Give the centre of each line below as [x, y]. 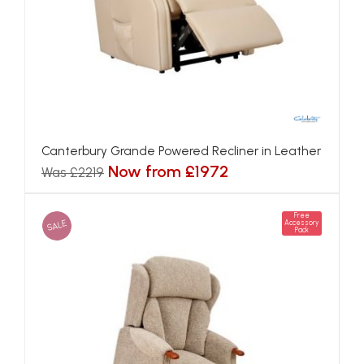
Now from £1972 [168, 171]
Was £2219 [73, 172]
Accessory [302, 222]
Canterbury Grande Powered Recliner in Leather [181, 150]
